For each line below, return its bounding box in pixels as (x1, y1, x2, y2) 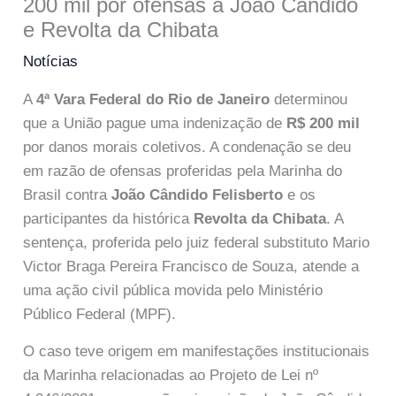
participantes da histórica (23, 209, 194, 227)
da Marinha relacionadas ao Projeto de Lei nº (23, 367, 319, 385)
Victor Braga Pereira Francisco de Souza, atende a (23, 257, 360, 275)
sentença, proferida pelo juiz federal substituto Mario (23, 233, 370, 251)
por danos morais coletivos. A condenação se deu (23, 138, 352, 156)
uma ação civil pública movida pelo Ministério (23, 281, 324, 299)
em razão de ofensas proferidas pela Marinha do (23, 162, 343, 179)
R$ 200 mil (286, 114, 361, 132)
